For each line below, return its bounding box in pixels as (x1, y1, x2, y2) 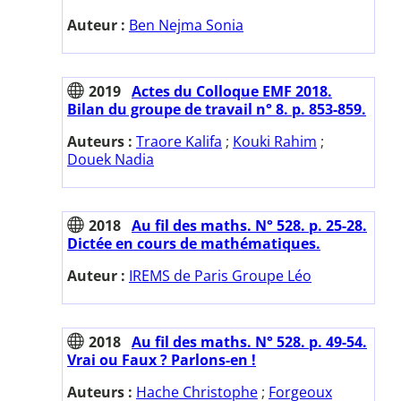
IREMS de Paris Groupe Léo (129, 265, 311, 286)
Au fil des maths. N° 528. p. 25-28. (132, 215, 367, 235)
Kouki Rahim (233, 131, 317, 151)
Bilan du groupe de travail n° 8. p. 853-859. (67, 98, 366, 119)
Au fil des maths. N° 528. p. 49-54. (132, 331, 367, 352)
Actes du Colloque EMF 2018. (132, 81, 332, 101)
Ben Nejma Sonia (129, 14, 243, 35)
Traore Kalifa (136, 131, 222, 151)
